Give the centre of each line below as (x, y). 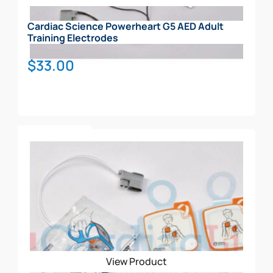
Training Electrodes (73, 37)
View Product (136, 262)
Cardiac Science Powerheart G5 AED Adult (126, 26)
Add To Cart (55, 136)
